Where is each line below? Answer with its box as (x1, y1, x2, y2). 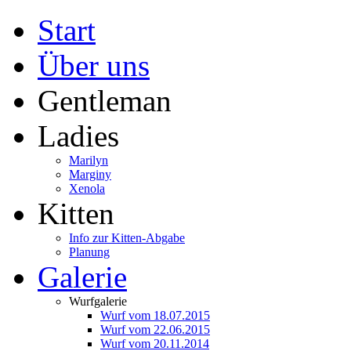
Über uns (38, 49, 150, 82)
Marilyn (69, 154, 108, 167)
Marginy (69, 168, 111, 181)
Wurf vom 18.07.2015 (100, 309, 210, 322)
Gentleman (38, 84, 172, 118)
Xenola (69, 182, 105, 195)
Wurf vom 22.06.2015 (100, 323, 210, 336)
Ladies (38, 119, 119, 153)
